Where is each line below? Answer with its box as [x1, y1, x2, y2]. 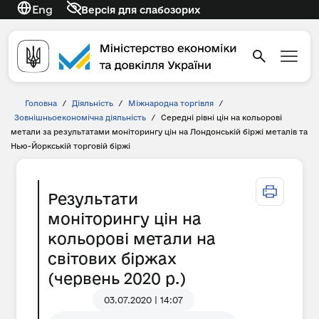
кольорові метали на [48, 230, 216, 247]
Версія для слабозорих [80, 4, 201, 16]
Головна [25, 99, 57, 108]
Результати [48, 190, 138, 207]
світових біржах [48, 250, 177, 267]
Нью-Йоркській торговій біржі [11, 142, 130, 150]
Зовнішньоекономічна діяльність [14, 113, 146, 122]
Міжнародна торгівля [128, 99, 214, 108]
